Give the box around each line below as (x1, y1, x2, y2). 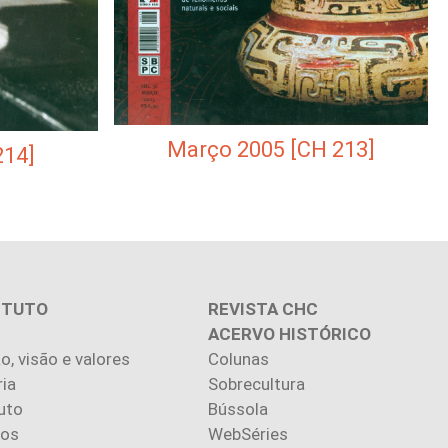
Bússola (208, 399, 268, 420)
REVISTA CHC (208, 299, 318, 320)
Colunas (208, 349, 269, 370)
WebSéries (208, 424, 288, 445)
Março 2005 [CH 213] (167, 137, 375, 163)
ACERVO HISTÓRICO (208, 324, 371, 345)
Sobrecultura (208, 374, 305, 395)
